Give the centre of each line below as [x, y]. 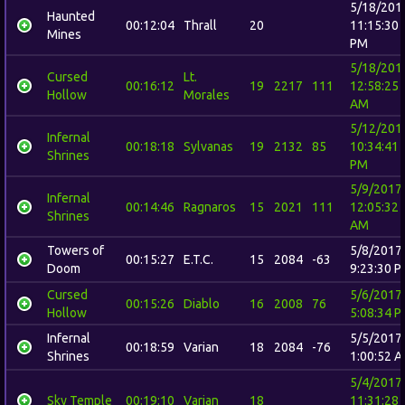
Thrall [200, 25]
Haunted [71, 16]
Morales [207, 95]
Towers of [75, 250]
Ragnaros [210, 207]
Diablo [202, 304]
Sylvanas [208, 146]
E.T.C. [198, 259]
